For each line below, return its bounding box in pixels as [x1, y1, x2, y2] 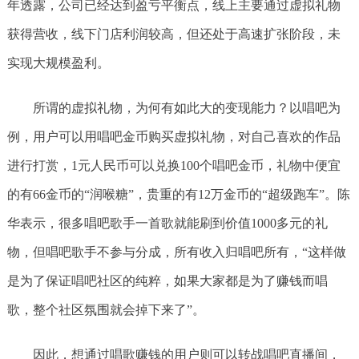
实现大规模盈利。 [6, 56, 110, 70]
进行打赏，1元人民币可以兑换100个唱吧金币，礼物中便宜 [6, 159, 341, 172]
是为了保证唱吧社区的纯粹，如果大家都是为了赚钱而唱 [6, 274, 328, 288]
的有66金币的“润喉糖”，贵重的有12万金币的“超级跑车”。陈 [6, 188, 350, 201]
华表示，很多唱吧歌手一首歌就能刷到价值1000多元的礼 [6, 216, 328, 230]
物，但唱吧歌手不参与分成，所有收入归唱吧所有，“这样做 [6, 245, 346, 259]
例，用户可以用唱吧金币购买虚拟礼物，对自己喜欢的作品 [6, 130, 341, 143]
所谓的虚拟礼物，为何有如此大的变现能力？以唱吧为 [32, 101, 341, 115]
